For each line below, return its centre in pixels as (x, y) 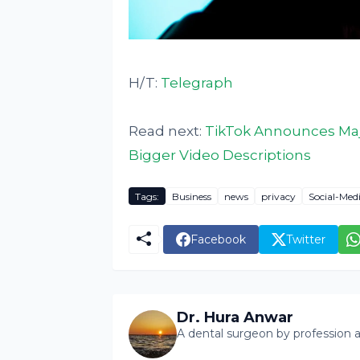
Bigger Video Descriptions (219, 155)
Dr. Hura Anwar (235, 318)
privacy (278, 196)
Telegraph (196, 83)
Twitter (305, 239)
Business (191, 196)
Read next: (166, 131)
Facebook (218, 239)
